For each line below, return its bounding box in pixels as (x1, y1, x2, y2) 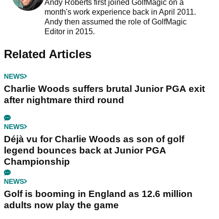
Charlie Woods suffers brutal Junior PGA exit (4, 83, 205, 94)
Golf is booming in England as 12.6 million (4, 188, 193, 199)
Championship (4, 156, 70, 167)
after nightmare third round (4, 94, 124, 105)
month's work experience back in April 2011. (44, 7, 196, 16)
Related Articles (4, 47, 91, 61)
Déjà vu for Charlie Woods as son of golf (4, 133, 184, 144)
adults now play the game (4, 199, 119, 210)
